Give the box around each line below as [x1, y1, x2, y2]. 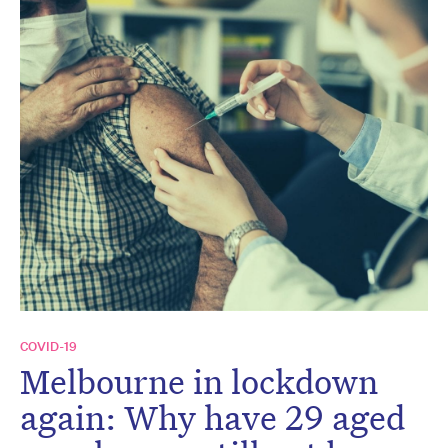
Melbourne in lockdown [20, 359, 378, 404]
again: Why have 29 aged [20, 395, 405, 440]
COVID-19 [20, 338, 77, 356]
